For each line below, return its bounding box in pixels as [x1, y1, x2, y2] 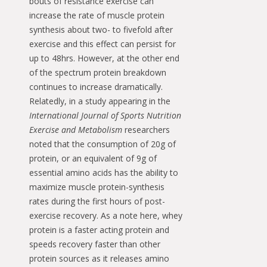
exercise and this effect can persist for [29, 38, 176, 49]
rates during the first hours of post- [29, 195, 165, 207]
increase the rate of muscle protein [29, 9, 164, 21]
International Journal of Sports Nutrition [29, 109, 181, 121]
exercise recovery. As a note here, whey [29, 209, 182, 221]
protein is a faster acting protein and [29, 223, 169, 235]
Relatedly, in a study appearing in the [29, 95, 170, 107]
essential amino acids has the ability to [29, 166, 178, 178]
